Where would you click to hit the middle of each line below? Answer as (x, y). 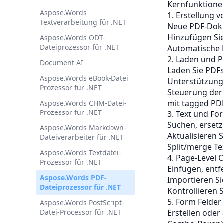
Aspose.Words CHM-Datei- (83, 103)
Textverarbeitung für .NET (83, 22)
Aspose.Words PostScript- (82, 202)
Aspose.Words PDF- (73, 177)
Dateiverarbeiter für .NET (82, 137)
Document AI (61, 62)
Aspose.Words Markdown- (83, 128)
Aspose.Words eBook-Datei (84, 78)
